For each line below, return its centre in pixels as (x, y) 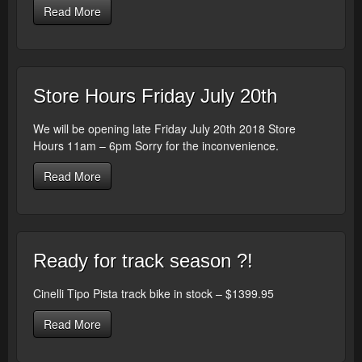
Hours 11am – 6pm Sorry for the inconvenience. (156, 145)
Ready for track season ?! (143, 261)
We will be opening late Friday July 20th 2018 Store (164, 128)
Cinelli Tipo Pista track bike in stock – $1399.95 (154, 293)
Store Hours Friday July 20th (155, 96)
